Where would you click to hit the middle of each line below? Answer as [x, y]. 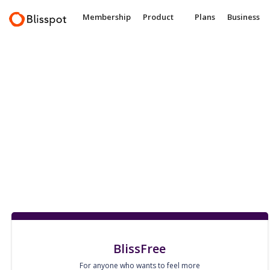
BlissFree [140, 249]
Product [158, 17]
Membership [107, 17]
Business [243, 17]
